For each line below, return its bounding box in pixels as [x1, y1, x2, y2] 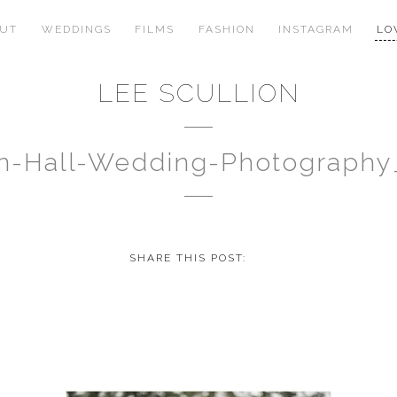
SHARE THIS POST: [128, 251, 246, 264]
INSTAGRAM [277, 23, 354, 36]
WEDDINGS [41, 23, 112, 36]
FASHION [198, 23, 255, 36]
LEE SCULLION [97, 78, 300, 108]
